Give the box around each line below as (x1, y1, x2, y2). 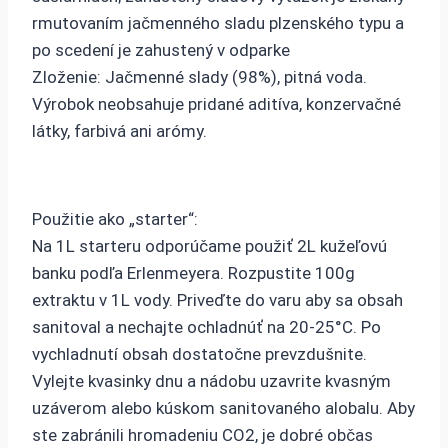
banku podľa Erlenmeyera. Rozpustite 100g (32, 263, 355, 284)
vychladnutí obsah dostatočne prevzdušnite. (32, 344, 367, 365)
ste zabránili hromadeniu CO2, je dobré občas (32, 425, 373, 446)
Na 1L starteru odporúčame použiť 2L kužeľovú (32, 236, 387, 257)
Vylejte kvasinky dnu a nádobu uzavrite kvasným (32, 371, 391, 392)
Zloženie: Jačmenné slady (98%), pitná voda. (32, 67, 367, 88)
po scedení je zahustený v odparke (32, 40, 290, 61)
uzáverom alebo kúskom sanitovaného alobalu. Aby (32, 398, 415, 419)
